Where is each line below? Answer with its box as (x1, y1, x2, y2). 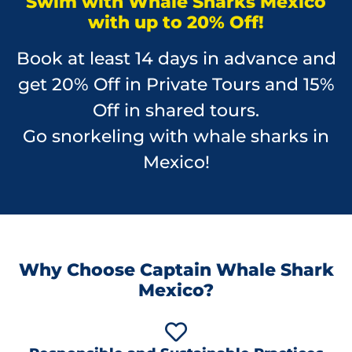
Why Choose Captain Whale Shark (18, 258, 334, 280)
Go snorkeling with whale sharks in (23, 126, 329, 148)
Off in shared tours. (93, 100, 259, 122)
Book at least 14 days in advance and (16, 48, 336, 70)
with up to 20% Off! (88, 12, 264, 34)
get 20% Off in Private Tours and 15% (17, 74, 335, 96)
